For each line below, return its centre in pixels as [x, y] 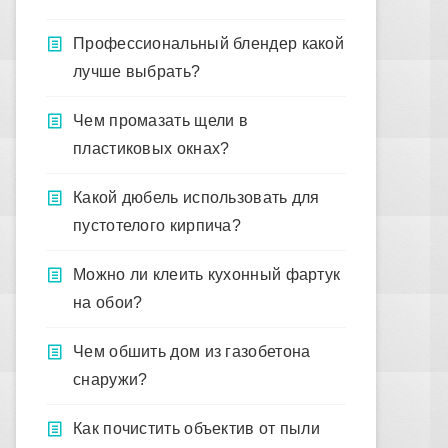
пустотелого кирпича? [157, 225]
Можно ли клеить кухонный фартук [207, 274]
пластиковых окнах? [151, 148]
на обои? [108, 302]
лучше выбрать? [137, 71]
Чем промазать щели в [161, 120]
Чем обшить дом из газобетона [192, 351]
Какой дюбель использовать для [196, 197]
